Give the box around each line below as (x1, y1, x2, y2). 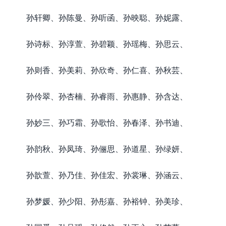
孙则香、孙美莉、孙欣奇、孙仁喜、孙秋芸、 (26, 65, 188, 75)
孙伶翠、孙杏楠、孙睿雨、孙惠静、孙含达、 (26, 91, 188, 101)
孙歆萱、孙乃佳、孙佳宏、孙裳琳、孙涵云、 (26, 170, 188, 180)
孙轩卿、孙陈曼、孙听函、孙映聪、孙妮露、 (26, 13, 188, 22)
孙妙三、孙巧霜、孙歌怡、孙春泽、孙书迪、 (26, 118, 188, 127)
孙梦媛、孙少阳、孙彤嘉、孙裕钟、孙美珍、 (26, 196, 188, 206)
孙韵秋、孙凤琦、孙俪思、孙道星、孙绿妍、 (26, 144, 188, 153)
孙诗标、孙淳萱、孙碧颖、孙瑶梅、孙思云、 (26, 39, 188, 48)
